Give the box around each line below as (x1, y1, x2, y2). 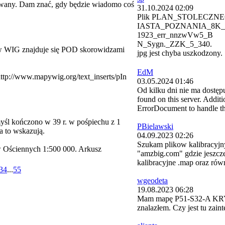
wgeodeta (137, 176, 168, 185)
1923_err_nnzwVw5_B (137, 31, 213, 39)
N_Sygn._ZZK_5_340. (137, 40, 212, 48)
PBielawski (137, 122, 173, 131)
